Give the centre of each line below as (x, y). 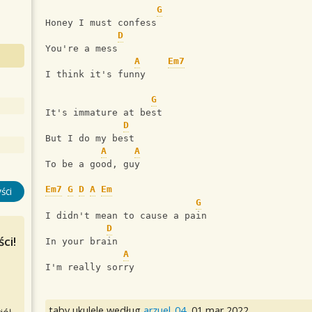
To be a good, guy (93, 164)
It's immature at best (104, 113)
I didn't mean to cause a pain (126, 216)
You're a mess (81, 49)
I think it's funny (95, 75)
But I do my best (90, 139)
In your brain (81, 242)
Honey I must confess (101, 23)
